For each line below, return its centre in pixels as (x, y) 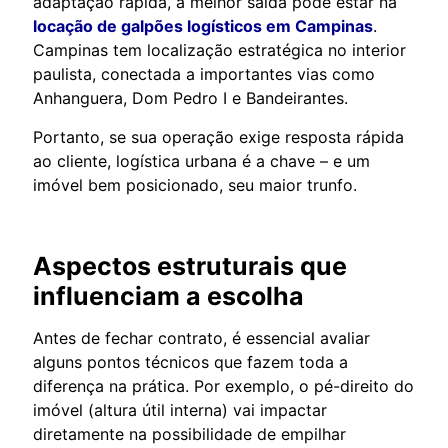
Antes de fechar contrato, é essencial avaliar (201, 337)
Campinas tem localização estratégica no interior (219, 49)
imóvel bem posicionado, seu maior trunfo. (195, 184)
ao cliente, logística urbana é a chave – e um (201, 160)
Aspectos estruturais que (190, 265)
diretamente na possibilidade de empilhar (189, 433)
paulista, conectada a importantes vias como (204, 73)
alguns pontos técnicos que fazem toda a (190, 361)
